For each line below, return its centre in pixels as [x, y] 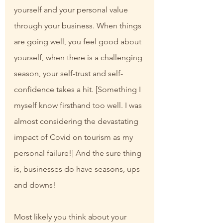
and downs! [35, 185]
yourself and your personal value [72, 10]
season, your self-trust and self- [68, 74]
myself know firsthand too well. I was [79, 106]
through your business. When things [79, 26]
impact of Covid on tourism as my [74, 137]
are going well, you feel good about [79, 42]
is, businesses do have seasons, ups [78, 169]
